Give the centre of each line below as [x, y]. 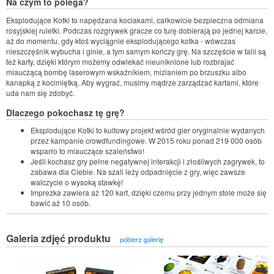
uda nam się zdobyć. [40, 92]
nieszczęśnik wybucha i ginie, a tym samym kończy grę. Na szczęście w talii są [136, 51]
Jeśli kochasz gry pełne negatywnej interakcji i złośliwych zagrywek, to [148, 161]
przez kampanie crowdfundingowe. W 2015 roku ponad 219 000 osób [146, 141]
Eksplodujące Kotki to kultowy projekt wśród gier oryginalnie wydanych [148, 130]
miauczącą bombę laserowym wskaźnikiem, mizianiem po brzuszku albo [126, 72]
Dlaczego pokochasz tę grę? [67, 112]
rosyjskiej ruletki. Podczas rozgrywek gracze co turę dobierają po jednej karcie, [137, 30]
